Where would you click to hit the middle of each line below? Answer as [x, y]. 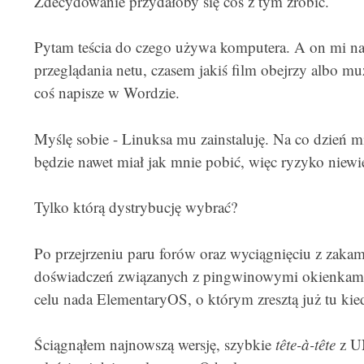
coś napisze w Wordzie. [106, 92]
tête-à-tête [305, 344]
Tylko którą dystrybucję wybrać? [135, 207]
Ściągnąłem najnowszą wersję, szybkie [154, 344]
